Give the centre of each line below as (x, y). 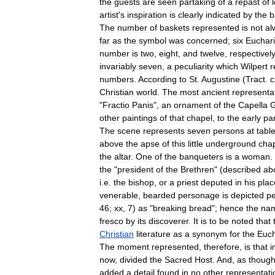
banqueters (201, 156)
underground (231, 143)
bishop (141, 182)
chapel (199, 118)
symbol (153, 40)
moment (133, 246)
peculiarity (194, 66)
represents (164, 130)
